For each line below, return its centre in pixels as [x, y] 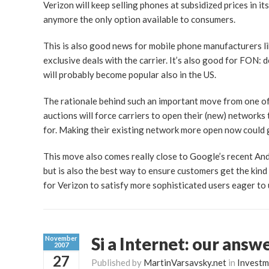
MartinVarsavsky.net [185, 262]
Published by [117, 262]
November [61, 238]
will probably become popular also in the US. [130, 74]
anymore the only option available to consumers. [139, 19]
